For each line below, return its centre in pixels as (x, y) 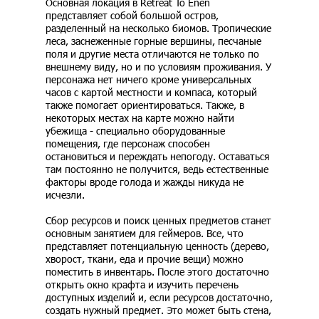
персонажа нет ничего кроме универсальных (148, 80)
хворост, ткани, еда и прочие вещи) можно (145, 259)
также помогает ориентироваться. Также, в (145, 105)
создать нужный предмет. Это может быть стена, (158, 310)
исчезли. (65, 195)
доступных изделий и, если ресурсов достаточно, (159, 298)
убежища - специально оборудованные (135, 131)
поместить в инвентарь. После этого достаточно (157, 272)
